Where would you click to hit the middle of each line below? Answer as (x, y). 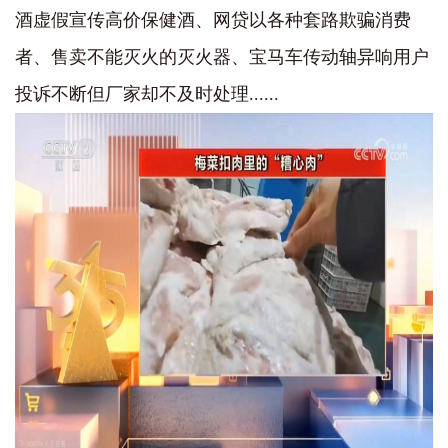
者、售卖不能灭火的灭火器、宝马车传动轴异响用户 (222, 57)
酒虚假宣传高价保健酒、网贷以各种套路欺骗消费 (213, 20)
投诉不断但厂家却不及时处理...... (147, 94)
